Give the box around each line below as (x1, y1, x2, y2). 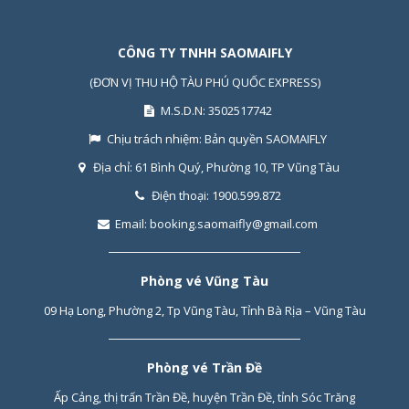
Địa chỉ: (93, 159, 135, 175)
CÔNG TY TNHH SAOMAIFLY (117, 44, 292, 61)
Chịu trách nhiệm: (106, 131, 204, 147)
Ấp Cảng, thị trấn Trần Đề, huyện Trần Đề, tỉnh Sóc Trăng (54, 389, 355, 405)
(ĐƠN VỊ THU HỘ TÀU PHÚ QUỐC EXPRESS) (89, 74, 320, 90)
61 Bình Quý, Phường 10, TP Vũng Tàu (135, 159, 340, 175)
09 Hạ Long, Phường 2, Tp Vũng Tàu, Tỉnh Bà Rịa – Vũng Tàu (43, 302, 366, 319)
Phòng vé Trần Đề (147, 359, 262, 376)
